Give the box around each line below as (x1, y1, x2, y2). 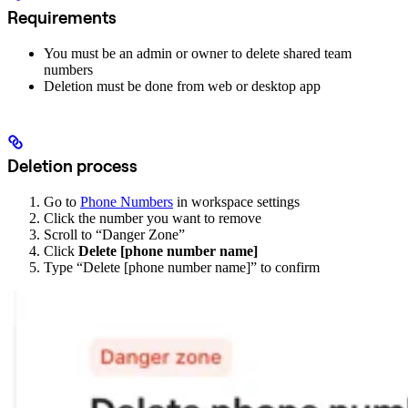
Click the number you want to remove (44, 210, 261, 227)
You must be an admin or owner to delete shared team (44, 45, 352, 61)
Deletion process (7, 155, 138, 178)
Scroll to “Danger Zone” (44, 227, 185, 243)
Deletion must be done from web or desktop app (44, 77, 321, 94)
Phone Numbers (80, 194, 173, 210)
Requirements (7, 5, 117, 28)
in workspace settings (173, 194, 300, 210)
